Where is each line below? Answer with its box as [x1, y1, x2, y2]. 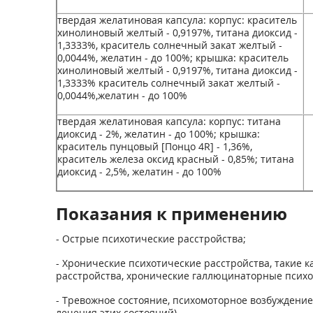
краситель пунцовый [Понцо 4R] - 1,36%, [57, 140, 252, 153]
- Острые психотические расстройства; [55, 232, 246, 245]
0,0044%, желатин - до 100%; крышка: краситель [57, 51, 289, 64]
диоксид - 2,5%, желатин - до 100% [57, 165, 221, 178]
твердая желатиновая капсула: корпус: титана [57, 115, 281, 128]
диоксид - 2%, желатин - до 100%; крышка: [57, 127, 260, 140]
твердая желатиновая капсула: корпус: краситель [57, 13, 297, 27]
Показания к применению [55, 202, 287, 225]
